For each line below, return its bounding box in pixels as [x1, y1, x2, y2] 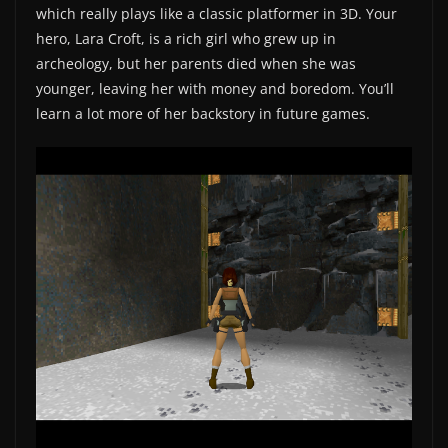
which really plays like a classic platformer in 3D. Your [36, 4, 397, 24]
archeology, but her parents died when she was [36, 54, 356, 74]
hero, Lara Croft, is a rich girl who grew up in [36, 29, 336, 49]
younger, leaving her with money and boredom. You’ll [36, 79, 394, 99]
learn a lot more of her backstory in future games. [36, 104, 370, 124]
